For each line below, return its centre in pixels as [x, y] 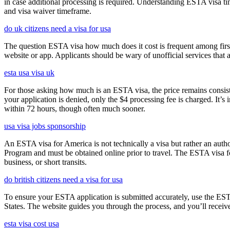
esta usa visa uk [29, 72]
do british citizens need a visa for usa [63, 179]
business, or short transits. [45, 162]
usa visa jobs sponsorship [45, 126]
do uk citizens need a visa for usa [57, 28]
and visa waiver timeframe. [48, 11]
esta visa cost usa [32, 223]
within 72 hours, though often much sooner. [75, 108]
